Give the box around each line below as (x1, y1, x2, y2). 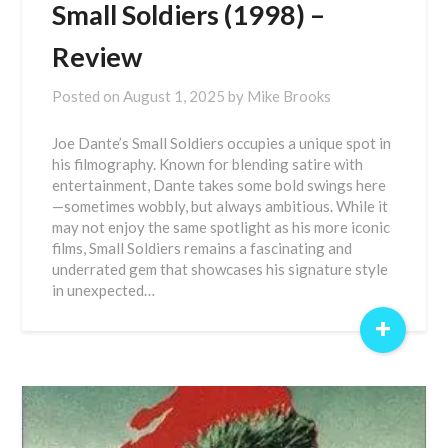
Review (52, 40, 143, 73)
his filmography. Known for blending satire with (52, 155, 364, 173)
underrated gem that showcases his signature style (52, 260, 389, 278)
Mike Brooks (247, 87, 332, 105)
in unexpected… (52, 281, 156, 299)
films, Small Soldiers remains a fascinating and (52, 239, 353, 257)
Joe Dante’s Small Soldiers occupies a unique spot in (52, 134, 392, 152)
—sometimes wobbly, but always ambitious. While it (52, 197, 389, 215)
